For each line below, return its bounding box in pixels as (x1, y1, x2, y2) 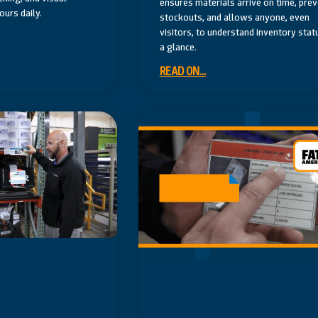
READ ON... (159, 64, 206, 79)
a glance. (159, 40, 197, 54)
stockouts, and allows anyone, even (159, 11, 309, 24)
